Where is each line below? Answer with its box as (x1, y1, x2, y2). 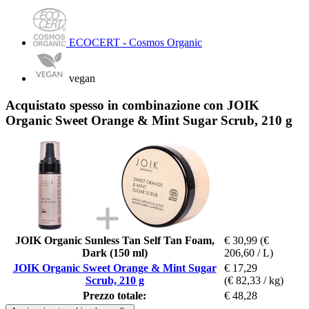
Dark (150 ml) (81, 246, 148, 259)
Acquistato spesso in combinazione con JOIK (6, 97, 259, 112)
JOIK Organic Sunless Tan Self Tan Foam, (14, 234, 215, 246)
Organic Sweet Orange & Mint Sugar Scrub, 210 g (6, 112, 292, 128)
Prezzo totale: (83, 289, 146, 301)
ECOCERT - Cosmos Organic (69, 37, 202, 49)
